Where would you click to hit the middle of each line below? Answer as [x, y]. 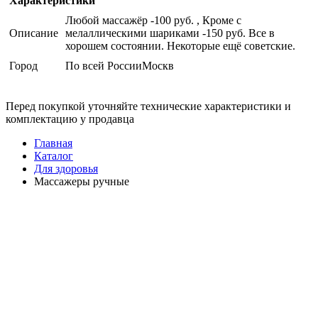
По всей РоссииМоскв [120, 65]
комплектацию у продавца [70, 119]
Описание [34, 33]
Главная [53, 143]
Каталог [54, 155]
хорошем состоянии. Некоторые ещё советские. [180, 45]
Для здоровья [66, 168]
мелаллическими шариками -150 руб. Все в [170, 33]
